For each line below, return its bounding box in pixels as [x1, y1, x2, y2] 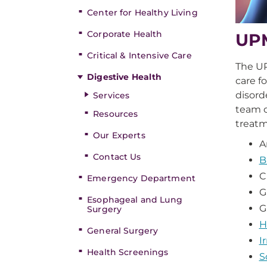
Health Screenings [87, 247, 169, 257]
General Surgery [87, 225, 159, 236]
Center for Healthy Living [87, 7, 198, 18]
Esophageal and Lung [87, 194, 182, 205]
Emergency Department [87, 173, 195, 184]
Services [93, 90, 130, 101]
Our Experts [93, 130, 145, 141]
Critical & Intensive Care [87, 50, 192, 61]
